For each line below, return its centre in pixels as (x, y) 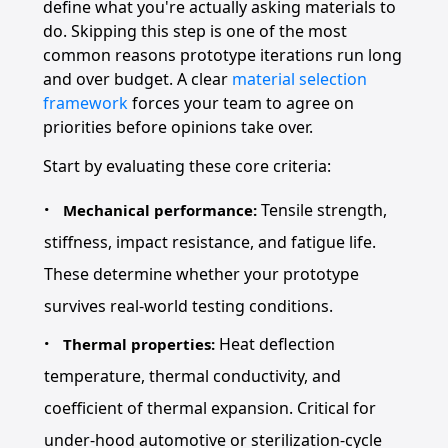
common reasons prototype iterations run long (222, 55)
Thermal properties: (139, 344)
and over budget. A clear (137, 79)
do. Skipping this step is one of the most (194, 31)
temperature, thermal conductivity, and (192, 376)
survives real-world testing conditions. (188, 306)
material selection (299, 79)
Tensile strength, (322, 210)
